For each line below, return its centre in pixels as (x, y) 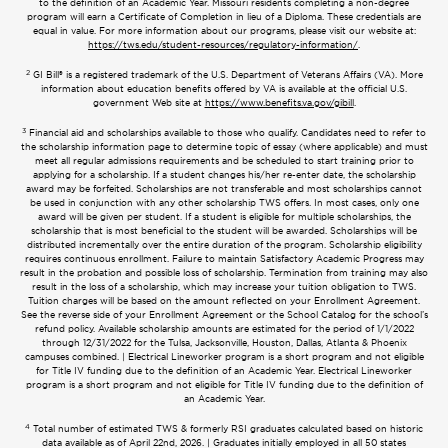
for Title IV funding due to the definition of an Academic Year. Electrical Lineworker (224, 371)
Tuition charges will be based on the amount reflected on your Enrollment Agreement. (224, 301)
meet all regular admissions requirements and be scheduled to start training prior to (224, 161)
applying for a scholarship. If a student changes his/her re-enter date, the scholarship (224, 175)
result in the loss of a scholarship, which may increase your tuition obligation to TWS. (224, 287)
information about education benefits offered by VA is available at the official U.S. (224, 89)
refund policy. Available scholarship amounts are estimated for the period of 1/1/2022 (224, 329)
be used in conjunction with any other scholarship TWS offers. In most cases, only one (224, 203)
